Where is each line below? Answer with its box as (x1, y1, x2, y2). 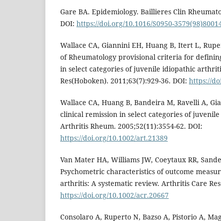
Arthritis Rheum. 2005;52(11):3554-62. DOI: (60, 121, 202, 131)
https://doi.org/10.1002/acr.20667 (60, 190, 169, 200)
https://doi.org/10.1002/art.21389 (60, 133, 168, 143)
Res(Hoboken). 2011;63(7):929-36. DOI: (60, 76, 189, 86)
